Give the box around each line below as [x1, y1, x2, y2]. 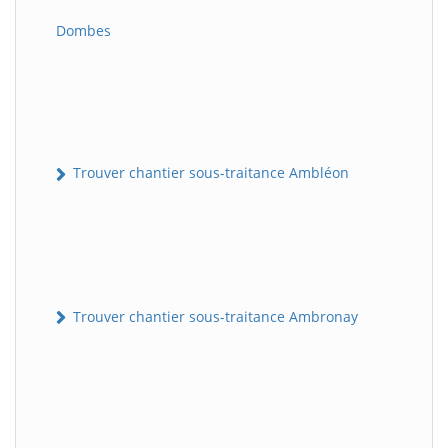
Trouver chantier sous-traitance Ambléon [69, 163, 349, 183]
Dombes [56, 21, 111, 41]
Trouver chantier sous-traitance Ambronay [69, 306, 358, 326]
